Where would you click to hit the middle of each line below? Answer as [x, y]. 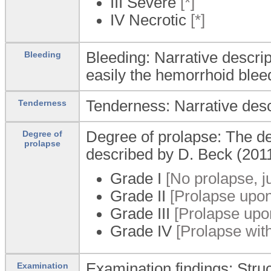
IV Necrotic [148, 20]
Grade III [140, 213]
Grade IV [141, 231]
